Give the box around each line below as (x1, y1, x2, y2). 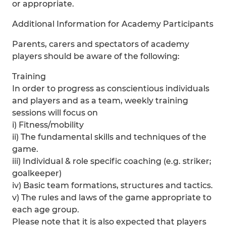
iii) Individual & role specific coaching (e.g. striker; (12, 156, 211, 166)
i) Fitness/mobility (12, 120, 84, 130)
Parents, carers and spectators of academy (12, 39, 189, 49)
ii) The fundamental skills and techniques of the (12, 132, 206, 142)
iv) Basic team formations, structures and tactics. (12, 181, 213, 190)
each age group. (12, 205, 79, 214)
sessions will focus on (12, 108, 98, 118)
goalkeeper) (12, 168, 62, 178)
